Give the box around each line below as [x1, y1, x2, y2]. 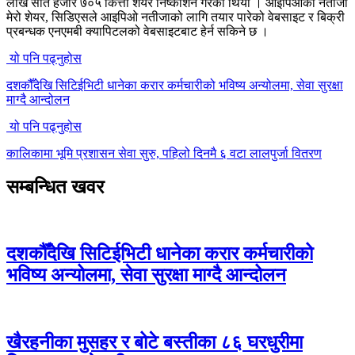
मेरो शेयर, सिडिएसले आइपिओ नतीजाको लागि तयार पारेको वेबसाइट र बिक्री [6, 10, 345, 24]
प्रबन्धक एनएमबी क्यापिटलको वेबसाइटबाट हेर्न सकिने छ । [6, 24, 269, 38]
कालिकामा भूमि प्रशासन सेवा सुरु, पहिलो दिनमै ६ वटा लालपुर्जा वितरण [6, 146, 322, 160]
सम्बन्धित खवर [6, 176, 104, 197]
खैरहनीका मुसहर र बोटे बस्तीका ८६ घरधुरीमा [6, 332, 303, 353]
